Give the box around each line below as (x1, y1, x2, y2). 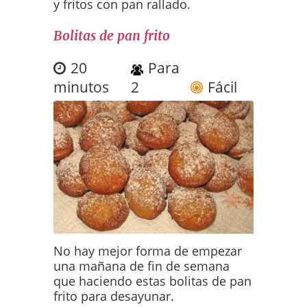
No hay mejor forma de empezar (53, 243, 243, 260)
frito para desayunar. (53, 288, 175, 305)
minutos (53, 77, 110, 97)
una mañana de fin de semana (53, 258, 230, 275)
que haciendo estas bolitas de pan (53, 273, 252, 290)
